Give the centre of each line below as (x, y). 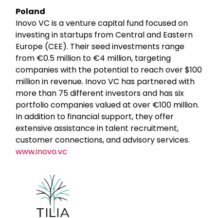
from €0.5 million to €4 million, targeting (93, 58)
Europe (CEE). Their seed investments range (100, 46)
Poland (31, 11)
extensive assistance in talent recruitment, (97, 128)
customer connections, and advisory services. (103, 140)
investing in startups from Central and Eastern (104, 35)
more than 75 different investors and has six (100, 93)
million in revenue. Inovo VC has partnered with (105, 81)
